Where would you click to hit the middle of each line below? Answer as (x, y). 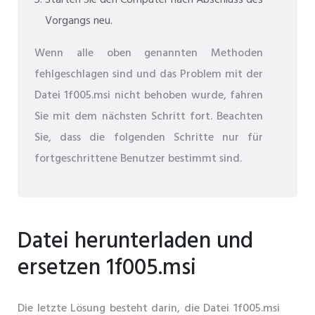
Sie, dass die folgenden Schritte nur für (149, 138)
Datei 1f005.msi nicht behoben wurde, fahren (149, 96)
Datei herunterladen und (135, 242)
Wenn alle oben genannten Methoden (149, 54)
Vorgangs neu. (79, 21)
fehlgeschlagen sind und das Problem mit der (149, 75)
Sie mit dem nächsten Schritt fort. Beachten (149, 117)
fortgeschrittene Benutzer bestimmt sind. (138, 159)
